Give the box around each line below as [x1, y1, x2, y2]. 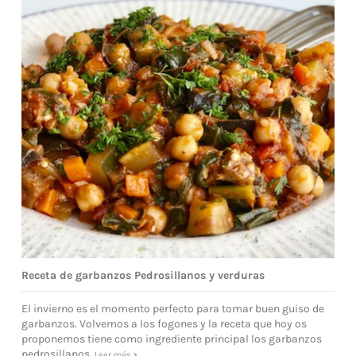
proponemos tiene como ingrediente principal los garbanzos [21, 331, 323, 346]
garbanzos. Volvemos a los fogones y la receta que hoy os [21, 316, 308, 331]
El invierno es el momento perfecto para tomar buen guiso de [21, 301, 325, 315]
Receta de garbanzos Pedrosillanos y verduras [21, 269, 265, 283]
